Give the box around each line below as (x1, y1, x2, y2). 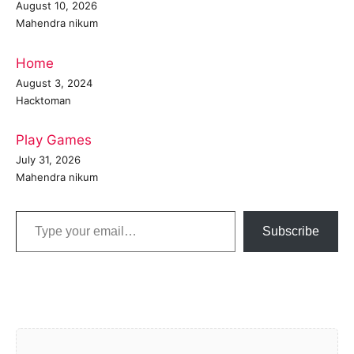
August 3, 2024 (16, 76, 92, 89)
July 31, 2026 (16, 153, 81, 167)
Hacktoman (16, 93, 71, 107)
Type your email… (15, 202, 60, 219)
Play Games (16, 132, 92, 149)
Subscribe (262, 224, 319, 239)
